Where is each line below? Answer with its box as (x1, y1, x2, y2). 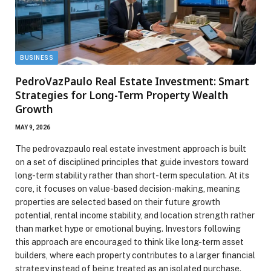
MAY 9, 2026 (15, 124, 50, 131)
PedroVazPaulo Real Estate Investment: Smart (15, 74, 249, 89)
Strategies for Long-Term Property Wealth (15, 88, 228, 103)
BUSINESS (20, 54, 53, 62)
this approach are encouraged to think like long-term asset (15, 237, 244, 247)
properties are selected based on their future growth (15, 197, 220, 207)
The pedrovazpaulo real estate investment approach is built (15, 144, 246, 154)
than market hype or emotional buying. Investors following (15, 224, 241, 234)
